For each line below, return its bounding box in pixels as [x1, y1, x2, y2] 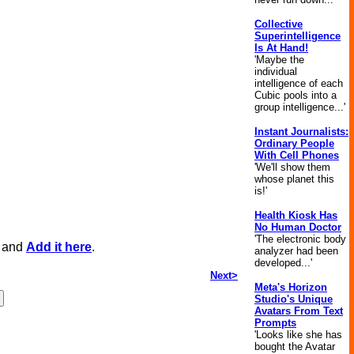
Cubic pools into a [254, 89, 337, 101]
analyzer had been [254, 245, 338, 257]
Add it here [26, 240, 92, 254]
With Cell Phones [254, 149, 339, 161]
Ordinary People [254, 137, 334, 149]
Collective [254, 18, 303, 30]
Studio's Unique [254, 293, 333, 305]
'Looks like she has [254, 329, 342, 341]
